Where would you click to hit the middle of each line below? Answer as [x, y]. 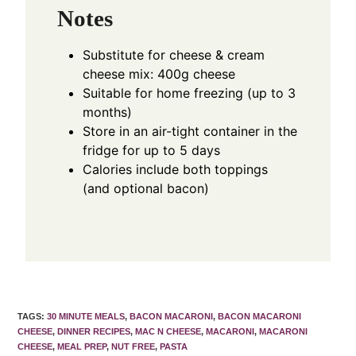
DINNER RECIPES [94, 331]
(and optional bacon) [146, 188]
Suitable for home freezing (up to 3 [190, 93]
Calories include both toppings [176, 169]
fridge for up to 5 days [152, 150]
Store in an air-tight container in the [190, 131]
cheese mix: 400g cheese [159, 74]
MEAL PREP [82, 346]
